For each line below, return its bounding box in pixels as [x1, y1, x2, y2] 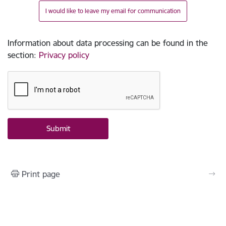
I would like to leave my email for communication [45, 7, 181, 15]
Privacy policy [39, 50, 89, 60]
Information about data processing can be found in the [8, 38, 208, 48]
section [8, 50, 34, 60]
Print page [22, 169, 60, 179]
